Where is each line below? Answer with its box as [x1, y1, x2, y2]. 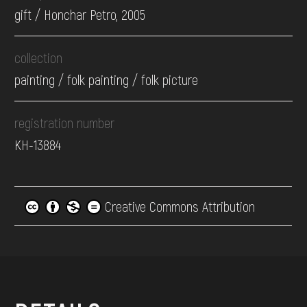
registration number [14, 114, 115, 132]
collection [14, 49, 63, 66]
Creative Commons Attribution [101, 198, 256, 215]
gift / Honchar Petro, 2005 [14, 6, 146, 23]
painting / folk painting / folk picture [14, 71, 199, 88]
